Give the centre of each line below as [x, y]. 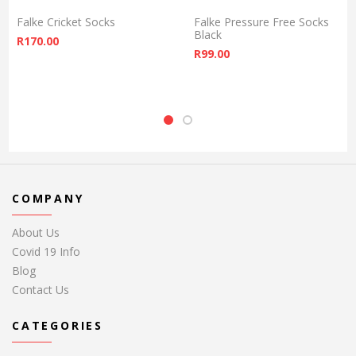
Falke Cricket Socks [66, 21]
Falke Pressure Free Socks [261, 21]
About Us [36, 232]
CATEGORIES [58, 325]
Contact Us [41, 289]
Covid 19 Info [46, 251]
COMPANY [48, 198]
